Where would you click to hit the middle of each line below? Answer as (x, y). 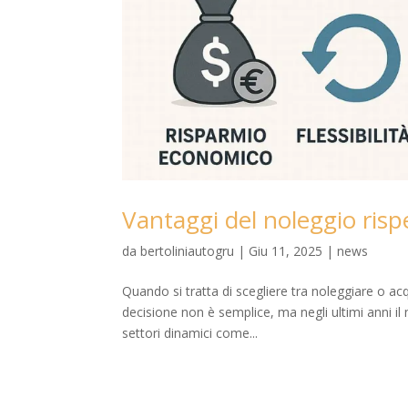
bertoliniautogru (188, 250)
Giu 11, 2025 (286, 250)
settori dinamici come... (190, 332)
